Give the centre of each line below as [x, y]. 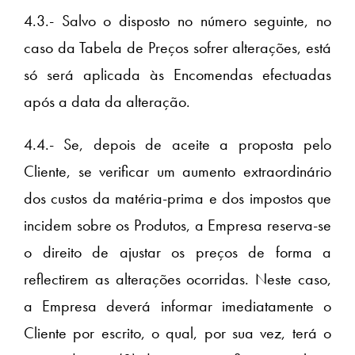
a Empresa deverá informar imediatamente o [177, 305]
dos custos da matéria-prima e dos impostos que [177, 198]
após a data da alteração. [107, 101]
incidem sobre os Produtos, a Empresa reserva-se [177, 225]
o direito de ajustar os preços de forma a [177, 252]
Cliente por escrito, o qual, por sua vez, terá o [177, 332]
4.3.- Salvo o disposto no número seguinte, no [177, 20]
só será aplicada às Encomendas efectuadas [177, 74]
